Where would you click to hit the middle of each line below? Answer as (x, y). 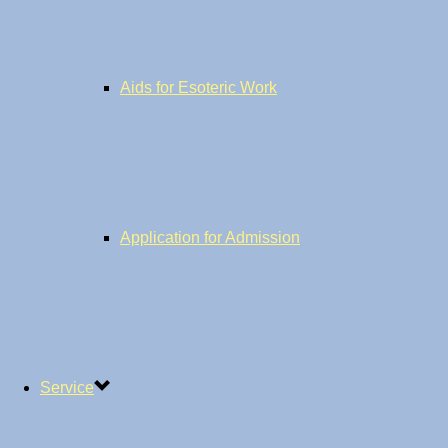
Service (67, 387)
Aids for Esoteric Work (198, 87)
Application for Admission (210, 237)
